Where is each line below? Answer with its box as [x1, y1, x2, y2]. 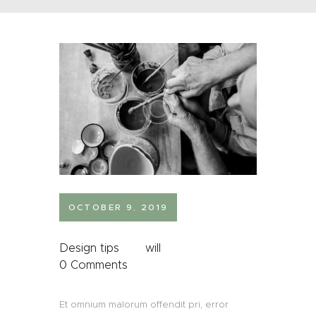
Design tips [59, 241, 119, 255]
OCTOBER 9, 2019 [68, 202, 169, 213]
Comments [70, 258, 128, 272]
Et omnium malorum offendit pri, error [59, 298, 229, 310]
